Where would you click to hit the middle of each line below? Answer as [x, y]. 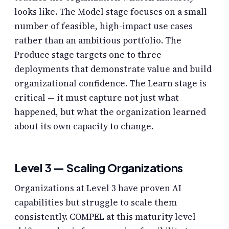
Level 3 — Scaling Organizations [99, 167]
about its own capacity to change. [84, 126]
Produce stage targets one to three [88, 54]
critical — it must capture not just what [97, 97]
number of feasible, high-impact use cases [104, 26]
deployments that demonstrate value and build [113, 69]
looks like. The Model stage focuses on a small [111, 12]
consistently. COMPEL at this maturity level [105, 216]
